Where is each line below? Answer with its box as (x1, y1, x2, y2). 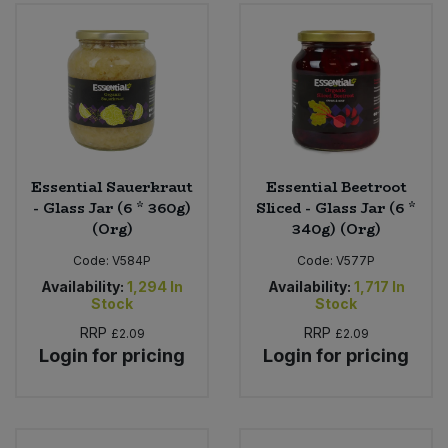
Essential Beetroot (265, 176, 407, 199)
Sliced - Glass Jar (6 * (256, 197, 416, 220)
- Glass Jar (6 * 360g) (33, 197, 191, 220)
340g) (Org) (291, 218, 381, 241)
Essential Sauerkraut (31, 176, 193, 199)
